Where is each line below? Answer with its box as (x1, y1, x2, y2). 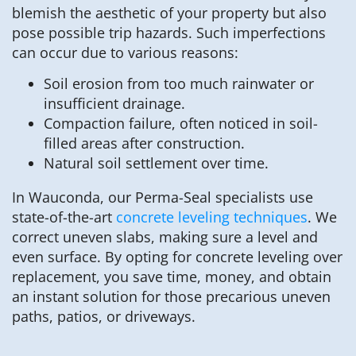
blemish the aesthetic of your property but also (12, 2, 327, 22)
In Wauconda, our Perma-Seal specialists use (12, 188, 313, 207)
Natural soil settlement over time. (44, 153, 269, 173)
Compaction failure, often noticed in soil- (44, 114, 318, 133)
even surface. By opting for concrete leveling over (12, 247, 342, 267)
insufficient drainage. (44, 94, 185, 114)
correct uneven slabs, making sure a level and (12, 227, 318, 247)
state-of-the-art (12, 207, 116, 227)
